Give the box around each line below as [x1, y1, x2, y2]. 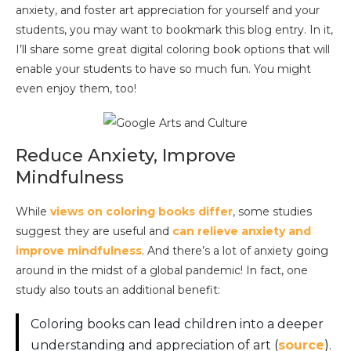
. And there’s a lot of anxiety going [142, 243, 328, 258]
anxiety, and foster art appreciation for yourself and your [16, 2, 320, 17]
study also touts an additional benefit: [16, 282, 220, 297]
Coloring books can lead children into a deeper [31, 316, 324, 331]
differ [198, 204, 233, 219]
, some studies [233, 204, 312, 219]
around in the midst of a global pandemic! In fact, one [16, 262, 308, 277]
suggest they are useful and [16, 223, 172, 238]
